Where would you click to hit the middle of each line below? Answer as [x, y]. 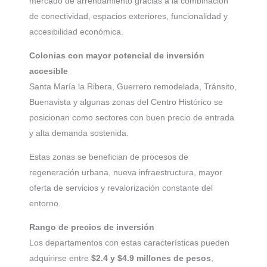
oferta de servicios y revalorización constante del [121, 188]
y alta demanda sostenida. [79, 133]
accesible [49, 71]
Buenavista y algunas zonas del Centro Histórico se [126, 102]
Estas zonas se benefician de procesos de [109, 157]
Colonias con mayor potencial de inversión [117, 56]
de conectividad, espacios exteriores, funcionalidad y [128, 16]
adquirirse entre [60, 258]
